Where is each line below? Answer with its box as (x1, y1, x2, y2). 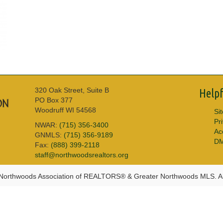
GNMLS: (35, 130, 64, 139)
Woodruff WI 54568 (35, 106, 96, 114)
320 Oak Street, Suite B (35, 86, 109, 94)
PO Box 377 (35, 96, 73, 104)
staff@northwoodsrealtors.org (35, 150, 128, 159)
